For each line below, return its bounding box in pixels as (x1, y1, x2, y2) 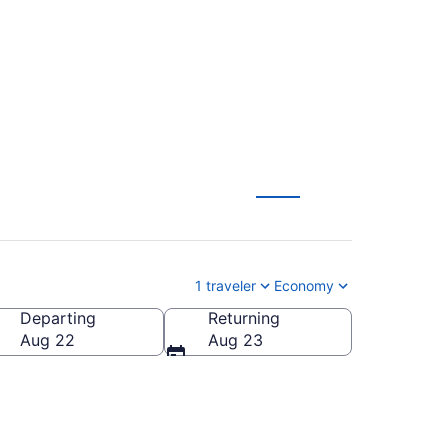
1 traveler (195, 276, 256, 294)
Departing (20, 307, 96, 328)
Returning (208, 307, 280, 328)
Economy (274, 276, 334, 294)
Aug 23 (208, 329, 263, 350)
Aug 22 (20, 329, 75, 350)
